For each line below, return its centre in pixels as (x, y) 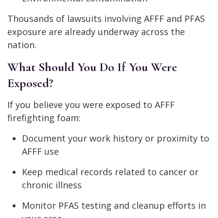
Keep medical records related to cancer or (110, 172)
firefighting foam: (44, 118)
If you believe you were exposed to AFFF (91, 105)
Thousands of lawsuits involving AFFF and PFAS (106, 19)
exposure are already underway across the (96, 32)
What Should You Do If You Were (92, 67)
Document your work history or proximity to (116, 138)
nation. (22, 45)
